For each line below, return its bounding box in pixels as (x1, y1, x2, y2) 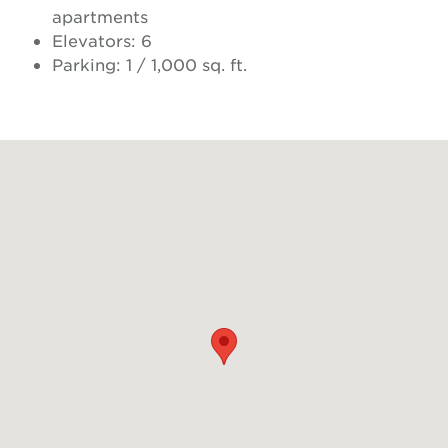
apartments (52, 5, 148, 26)
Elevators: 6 (52, 29, 152, 50)
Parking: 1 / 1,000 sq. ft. (52, 53, 247, 74)
